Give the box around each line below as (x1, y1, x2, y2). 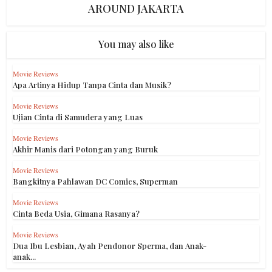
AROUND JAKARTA (88, 1, 184, 16)
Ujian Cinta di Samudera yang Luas (13, 112, 143, 122)
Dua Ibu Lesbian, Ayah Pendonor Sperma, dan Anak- (13, 240, 207, 251)
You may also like (98, 38, 174, 50)
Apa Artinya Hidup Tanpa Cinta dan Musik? (13, 80, 172, 90)
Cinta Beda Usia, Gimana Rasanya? (13, 208, 140, 219)
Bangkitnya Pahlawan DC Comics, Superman (13, 176, 178, 186)
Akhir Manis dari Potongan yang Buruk (13, 144, 158, 154)
